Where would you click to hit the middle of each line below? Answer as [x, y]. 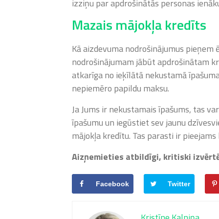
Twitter [179, 184]
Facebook [112, 184]
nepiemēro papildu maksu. [120, 88]
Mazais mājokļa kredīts [139, 25]
